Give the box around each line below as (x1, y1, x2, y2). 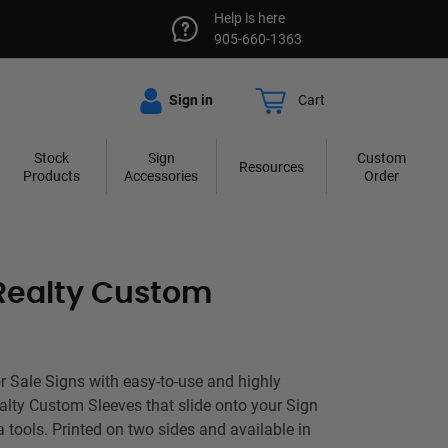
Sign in (166, 91, 213, 108)
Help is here (214, 10, 285, 26)
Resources (238, 158, 304, 175)
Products (22, 167, 80, 184)
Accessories (124, 167, 199, 184)
